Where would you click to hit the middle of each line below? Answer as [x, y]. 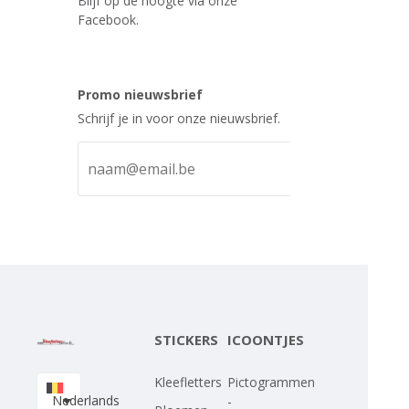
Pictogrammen [272, 382]
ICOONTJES [266, 339]
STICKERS [187, 339]
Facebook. [109, 19]
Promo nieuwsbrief [141, 94]
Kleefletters [189, 382]
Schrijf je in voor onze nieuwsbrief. [179, 118]
